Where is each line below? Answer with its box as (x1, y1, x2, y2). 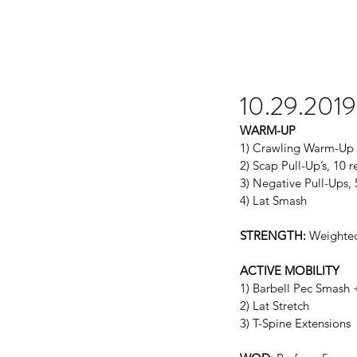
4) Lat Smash (240, 192, 307, 208)
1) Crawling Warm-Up (240, 139, 354, 155)
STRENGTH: (240, 227, 306, 243)
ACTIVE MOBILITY (240, 262, 339, 278)
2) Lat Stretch (240, 297, 309, 313)
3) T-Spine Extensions (240, 315, 351, 331)
